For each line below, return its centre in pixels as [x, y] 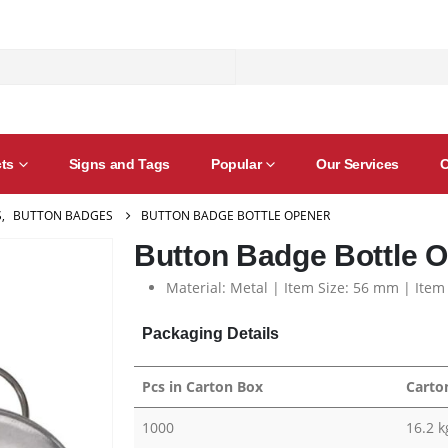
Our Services [357, 163]
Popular [236, 163]
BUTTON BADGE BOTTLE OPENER [235, 215]
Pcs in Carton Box [202, 386]
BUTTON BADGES [63, 215]
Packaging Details [210, 333]
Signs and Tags [119, 163]
